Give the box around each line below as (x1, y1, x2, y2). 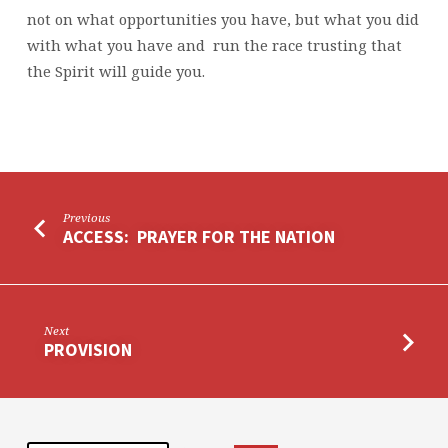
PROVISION (44, 337, 133, 361)
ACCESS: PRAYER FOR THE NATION (63, 224, 336, 248)
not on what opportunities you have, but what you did (26, 9, 419, 30)
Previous (63, 210, 111, 226)
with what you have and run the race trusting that (26, 35, 402, 56)
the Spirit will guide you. (26, 61, 205, 82)
